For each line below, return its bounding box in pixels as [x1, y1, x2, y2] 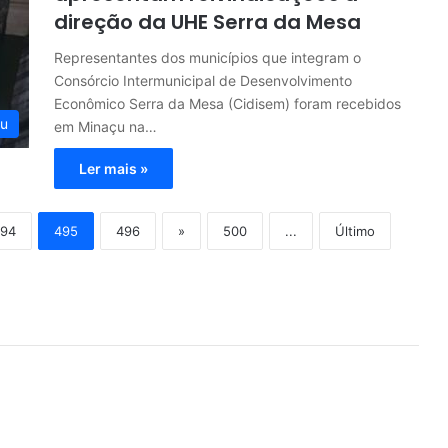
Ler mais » [79, 160, 148, 178]
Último [334, 223, 375, 240]
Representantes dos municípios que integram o [54, 49, 361, 67]
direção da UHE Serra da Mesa [54, 8, 361, 37]
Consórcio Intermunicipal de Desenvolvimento [54, 72, 352, 90]
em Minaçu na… [54, 118, 157, 136]
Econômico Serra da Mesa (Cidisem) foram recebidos [54, 95, 401, 113]
